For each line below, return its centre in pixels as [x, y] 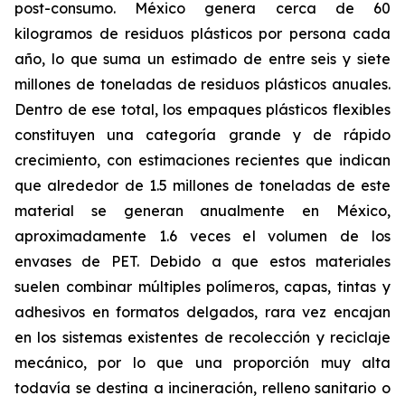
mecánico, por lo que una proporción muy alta [202, 363]
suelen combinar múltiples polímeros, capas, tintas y [202, 287]
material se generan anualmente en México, [202, 211]
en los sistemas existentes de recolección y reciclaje [202, 337]
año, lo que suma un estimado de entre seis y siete [202, 59]
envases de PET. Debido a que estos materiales [202, 261]
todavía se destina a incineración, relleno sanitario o [202, 388]
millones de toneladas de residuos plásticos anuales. [202, 84]
